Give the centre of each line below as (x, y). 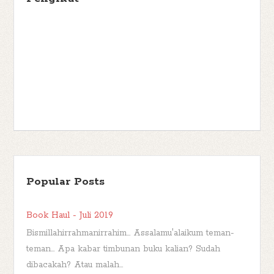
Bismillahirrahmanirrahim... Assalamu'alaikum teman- (131, 233)
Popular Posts (66, 181)
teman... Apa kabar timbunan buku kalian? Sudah (124, 249)
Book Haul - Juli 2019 (70, 215)
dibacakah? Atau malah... (75, 265)
